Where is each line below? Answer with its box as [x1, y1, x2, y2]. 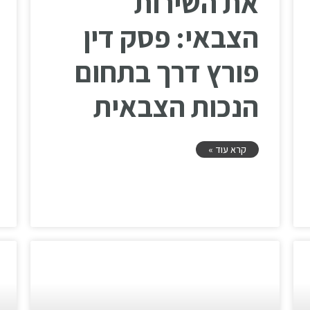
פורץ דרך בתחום [75, 53, 259, 91]
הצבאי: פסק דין [83, 18, 259, 57]
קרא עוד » [208, 143, 246, 156]
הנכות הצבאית [93, 87, 259, 126]
